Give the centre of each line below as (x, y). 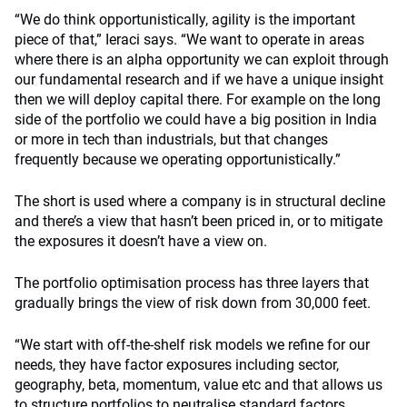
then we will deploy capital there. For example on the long (198, 99)
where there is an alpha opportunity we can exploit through (202, 59)
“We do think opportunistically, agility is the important (185, 19)
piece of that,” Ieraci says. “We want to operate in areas (189, 39)
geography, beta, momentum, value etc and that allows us (199, 384)
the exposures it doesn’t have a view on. (141, 241)
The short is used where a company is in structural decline (200, 201)
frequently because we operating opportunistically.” (178, 159)
